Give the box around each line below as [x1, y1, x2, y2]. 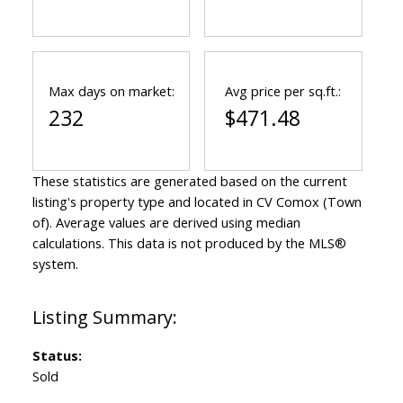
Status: [31, 346, 82, 365]
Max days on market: [48, 82, 175, 101]
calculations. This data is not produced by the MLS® [31, 234, 346, 253]
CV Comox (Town [255, 193, 362, 211]
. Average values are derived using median [49, 213, 300, 232]
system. [31, 255, 78, 273]
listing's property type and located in [31, 193, 256, 211]
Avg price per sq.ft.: [225, 82, 342, 101]
